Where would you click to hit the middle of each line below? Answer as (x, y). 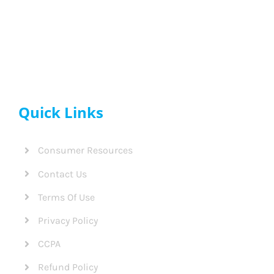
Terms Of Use (67, 197)
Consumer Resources (86, 150)
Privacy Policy (68, 220)
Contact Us (63, 174)
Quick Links (61, 113)
